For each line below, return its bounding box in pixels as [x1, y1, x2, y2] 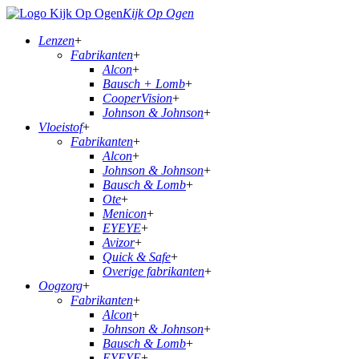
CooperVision [103, 91, 172, 105]
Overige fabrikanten [103, 264, 204, 278]
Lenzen [38, 34, 75, 47]
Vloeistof [38, 120, 83, 134]
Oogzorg [38, 279, 83, 292]
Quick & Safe [103, 250, 171, 264]
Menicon [103, 207, 147, 220]
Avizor [103, 236, 135, 249]
